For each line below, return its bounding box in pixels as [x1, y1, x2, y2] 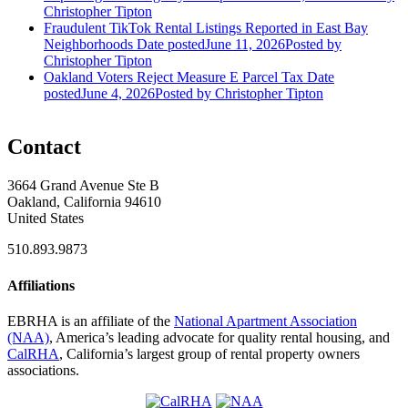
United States [7, 210, 84, 227]
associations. [7, 362, 79, 378]
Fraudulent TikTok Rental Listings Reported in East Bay [44, 20, 368, 36]
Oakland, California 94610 [7, 194, 161, 210]
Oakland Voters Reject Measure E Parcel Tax [44, 69, 303, 86]
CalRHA [7, 345, 59, 362]
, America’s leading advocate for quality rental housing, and [49, 329, 390, 345]
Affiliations [7, 277, 75, 293]
